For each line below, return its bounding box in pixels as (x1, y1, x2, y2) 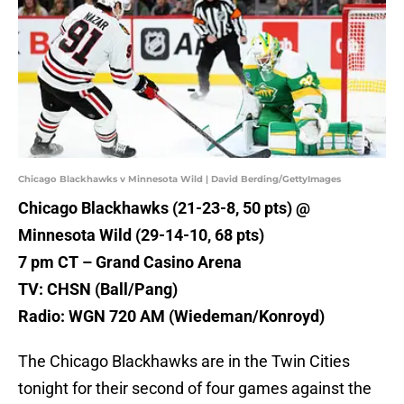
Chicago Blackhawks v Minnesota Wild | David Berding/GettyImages (18, 173, 341, 186)
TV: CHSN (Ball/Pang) (18, 280, 178, 299)
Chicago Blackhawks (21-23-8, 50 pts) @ (18, 198, 310, 218)
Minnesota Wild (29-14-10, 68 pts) (18, 225, 264, 245)
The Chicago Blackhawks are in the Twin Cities (18, 352, 350, 372)
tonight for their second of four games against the (18, 379, 372, 399)
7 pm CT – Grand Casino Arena (18, 252, 242, 272)
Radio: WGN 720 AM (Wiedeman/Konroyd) (18, 307, 325, 326)
